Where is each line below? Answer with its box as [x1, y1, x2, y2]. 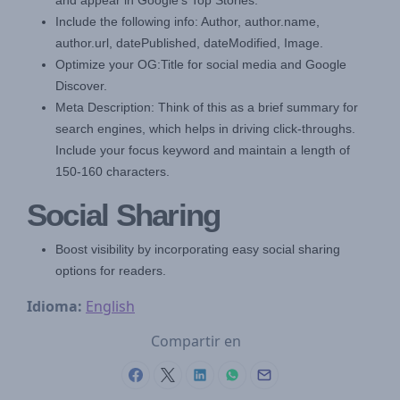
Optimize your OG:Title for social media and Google [55, 57, 346, 72]
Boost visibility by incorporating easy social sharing [55, 242, 340, 257]
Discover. [55, 79, 107, 94]
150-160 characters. [55, 164, 170, 179]
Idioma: [27, 296, 82, 317]
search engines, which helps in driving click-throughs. [55, 121, 355, 137]
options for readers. [55, 263, 166, 279]
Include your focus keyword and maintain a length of [55, 143, 350, 158]
